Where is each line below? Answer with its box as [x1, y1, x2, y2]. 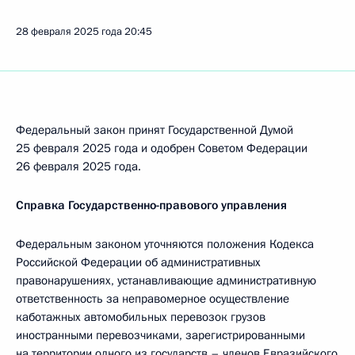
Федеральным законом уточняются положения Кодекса [16, 236, 314, 252]
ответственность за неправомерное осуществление [16, 291, 289, 307]
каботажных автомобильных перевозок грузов [16, 309, 265, 325]
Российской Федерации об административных [16, 254, 261, 270]
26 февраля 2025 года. [16, 158, 141, 174]
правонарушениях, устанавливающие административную [16, 273, 316, 288]
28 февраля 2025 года [16, 25, 122, 39]
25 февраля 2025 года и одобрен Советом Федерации [16, 140, 307, 156]
